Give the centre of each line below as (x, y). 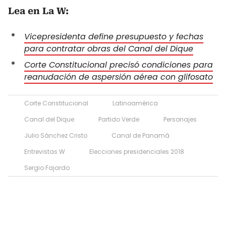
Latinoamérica (135, 103)
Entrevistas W (45, 151)
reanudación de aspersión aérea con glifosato (119, 77)
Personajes (180, 119)
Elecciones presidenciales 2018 (137, 151)
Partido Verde (119, 119)
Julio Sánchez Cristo (56, 135)
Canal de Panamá (140, 135)
